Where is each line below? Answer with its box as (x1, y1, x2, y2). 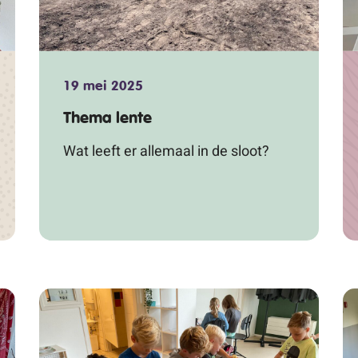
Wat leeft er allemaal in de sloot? (63, 141, 269, 159)
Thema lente (63, 107, 152, 128)
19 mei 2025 (63, 76, 143, 94)
